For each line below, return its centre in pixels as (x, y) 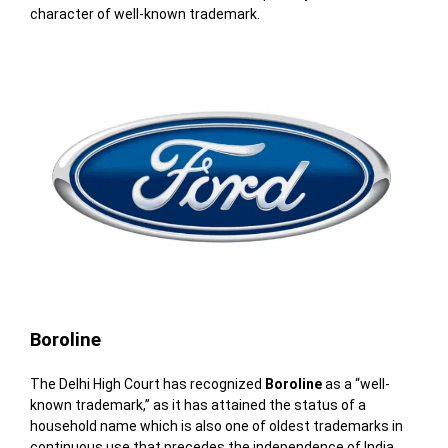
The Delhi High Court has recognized (147, 383)
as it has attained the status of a (259, 404)
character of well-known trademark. (144, 14)
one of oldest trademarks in (313, 425)
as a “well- (355, 383)
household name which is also (127, 425)
